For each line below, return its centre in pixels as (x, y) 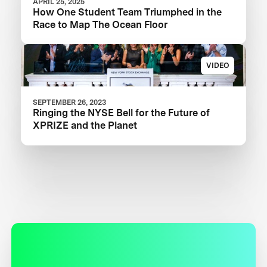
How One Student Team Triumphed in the (128, 12)
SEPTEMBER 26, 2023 (70, 103)
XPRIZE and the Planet (85, 125)
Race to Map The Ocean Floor (100, 24)
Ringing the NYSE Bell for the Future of (122, 113)
